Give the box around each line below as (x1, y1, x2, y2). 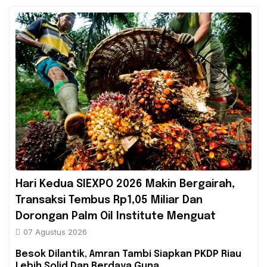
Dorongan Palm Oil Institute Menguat (15, 210, 216, 222)
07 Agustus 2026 (23, 226, 87, 237)
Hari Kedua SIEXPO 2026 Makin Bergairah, (15, 178, 235, 190)
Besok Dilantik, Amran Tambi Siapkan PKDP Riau (15, 249, 241, 259)
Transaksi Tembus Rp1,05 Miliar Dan (15, 194, 203, 206)
